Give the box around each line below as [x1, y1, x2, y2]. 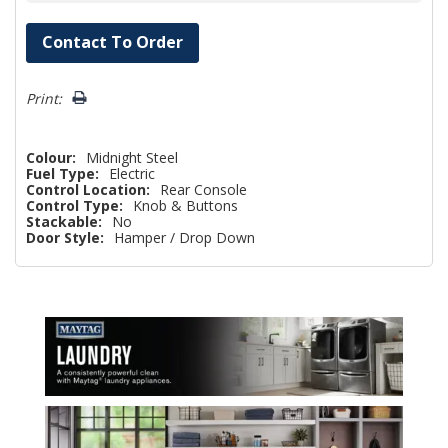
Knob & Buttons [133, 195, 238, 215]
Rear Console [160, 179, 247, 199]
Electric [109, 163, 155, 183]
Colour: [26, 147, 76, 167]
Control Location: [26, 179, 150, 199]
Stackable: [26, 211, 102, 231]
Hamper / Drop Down [114, 227, 255, 247]
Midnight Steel [86, 147, 178, 167]
